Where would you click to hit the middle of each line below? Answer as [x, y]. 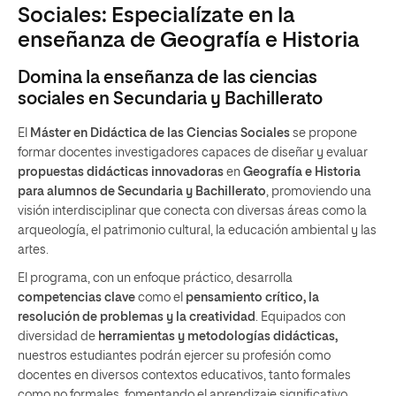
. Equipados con [301, 317]
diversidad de [58, 337]
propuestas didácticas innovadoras [121, 172]
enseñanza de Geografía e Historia [189, 41]
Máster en [59, 133]
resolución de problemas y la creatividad [137, 317]
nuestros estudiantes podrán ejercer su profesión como [174, 356]
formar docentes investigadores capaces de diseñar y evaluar [193, 153]
